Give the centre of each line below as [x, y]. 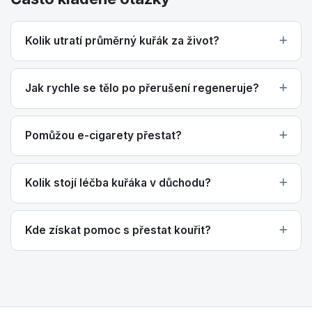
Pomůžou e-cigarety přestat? [103, 136]
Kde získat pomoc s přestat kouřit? [118, 231]
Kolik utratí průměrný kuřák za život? [122, 41]
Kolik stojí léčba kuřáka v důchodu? [118, 183]
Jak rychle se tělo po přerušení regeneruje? [142, 88]
